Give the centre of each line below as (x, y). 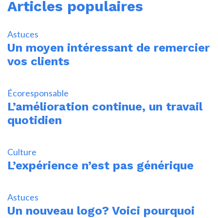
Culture (22, 152)
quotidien (35, 120)
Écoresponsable (38, 93)
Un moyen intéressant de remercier (109, 48)
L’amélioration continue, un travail (105, 107)
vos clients (38, 62)
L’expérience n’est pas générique (100, 166)
